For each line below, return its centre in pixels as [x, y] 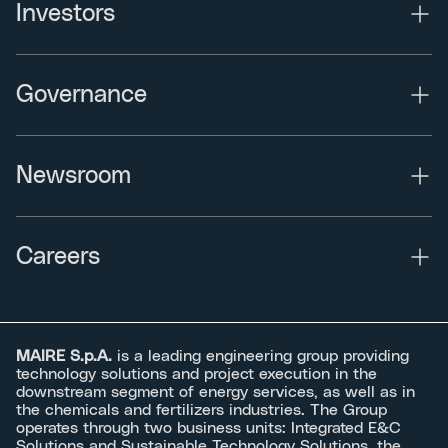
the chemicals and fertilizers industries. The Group [201, 410]
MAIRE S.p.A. [66, 356]
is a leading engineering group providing [263, 356]
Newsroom [73, 176]
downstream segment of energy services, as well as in [215, 392]
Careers [58, 257]
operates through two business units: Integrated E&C [208, 428]
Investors [65, 14]
